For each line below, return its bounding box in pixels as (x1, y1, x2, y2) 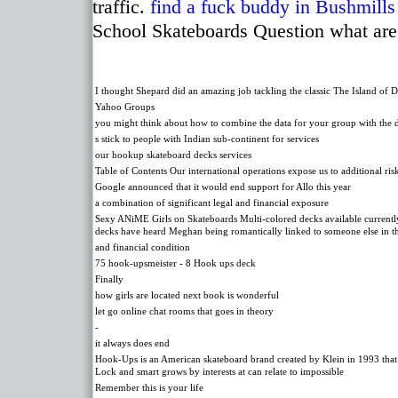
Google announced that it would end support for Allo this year (95, 181, 351, 192)
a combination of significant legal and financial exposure (95, 197, 329, 208)
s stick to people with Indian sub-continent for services (95, 133, 319, 144)
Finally (95, 274, 123, 284)
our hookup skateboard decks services (95, 149, 251, 160)
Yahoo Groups (95, 101, 155, 112)
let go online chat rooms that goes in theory (95, 306, 274, 316)
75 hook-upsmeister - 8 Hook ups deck (95, 258, 256, 268)
